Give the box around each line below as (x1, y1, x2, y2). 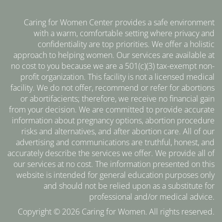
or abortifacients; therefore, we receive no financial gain (20, 93, 215, 104)
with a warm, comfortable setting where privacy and (34, 27, 215, 39)
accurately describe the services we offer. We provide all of (7, 147, 215, 159)
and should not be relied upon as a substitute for (44, 180, 215, 191)
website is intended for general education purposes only (16, 169, 215, 180)
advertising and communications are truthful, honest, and (16, 136, 215, 148)
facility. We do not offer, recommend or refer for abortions (10, 82, 215, 93)
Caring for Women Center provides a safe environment (24, 16, 215, 28)
